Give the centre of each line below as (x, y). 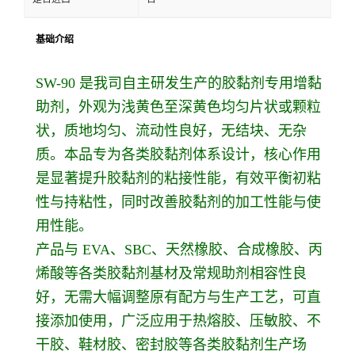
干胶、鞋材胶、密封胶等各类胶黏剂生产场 (171, 344)
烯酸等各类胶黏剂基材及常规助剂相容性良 (171, 273)
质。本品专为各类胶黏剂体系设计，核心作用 (178, 154)
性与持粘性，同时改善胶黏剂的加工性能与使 (178, 202)
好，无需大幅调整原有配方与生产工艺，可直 (178, 297)
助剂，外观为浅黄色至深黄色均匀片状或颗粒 (178, 107)
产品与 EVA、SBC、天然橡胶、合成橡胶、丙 (179, 249)
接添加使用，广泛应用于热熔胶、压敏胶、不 (178, 321)
